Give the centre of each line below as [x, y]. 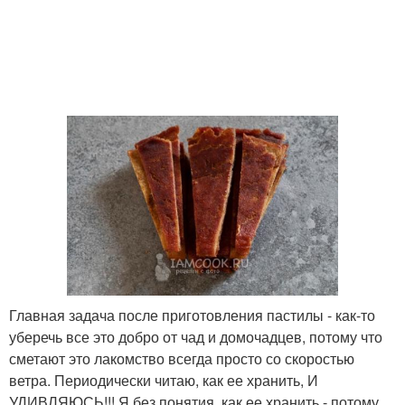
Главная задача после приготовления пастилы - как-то [192, 316]
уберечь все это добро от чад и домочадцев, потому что [196, 337]
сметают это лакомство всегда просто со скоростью [182, 359]
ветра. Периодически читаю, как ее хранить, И [164, 381]
